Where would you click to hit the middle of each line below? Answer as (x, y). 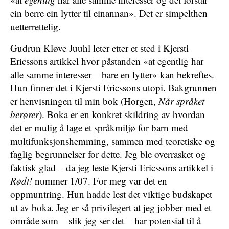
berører (25, 114)
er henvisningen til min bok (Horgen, (84, 101)
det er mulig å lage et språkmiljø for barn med (99, 128)
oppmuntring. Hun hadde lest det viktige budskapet (111, 194)
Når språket (181, 101)
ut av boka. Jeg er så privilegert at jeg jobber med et (111, 207)
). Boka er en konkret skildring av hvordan (122, 114)
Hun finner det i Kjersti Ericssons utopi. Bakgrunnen (113, 88)
